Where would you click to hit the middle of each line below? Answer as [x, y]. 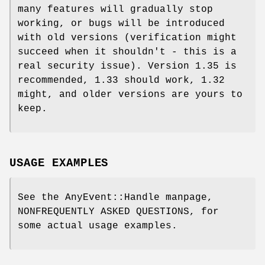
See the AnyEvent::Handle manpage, [115, 198]
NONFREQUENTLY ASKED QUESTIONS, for [118, 212]
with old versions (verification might [127, 38]
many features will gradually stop [115, 9]
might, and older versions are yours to [130, 94]
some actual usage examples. [98, 226]
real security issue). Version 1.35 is [127, 66]
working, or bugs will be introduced [121, 23]
